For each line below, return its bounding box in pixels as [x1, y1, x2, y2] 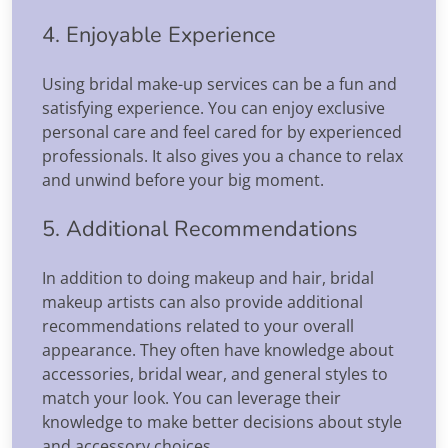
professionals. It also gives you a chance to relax [42, 144, 403, 167]
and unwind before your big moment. [42, 168, 324, 191]
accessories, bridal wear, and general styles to [42, 362, 388, 385]
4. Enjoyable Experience [42, 19, 276, 50]
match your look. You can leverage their [42, 386, 341, 409]
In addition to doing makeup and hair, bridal [42, 266, 374, 289]
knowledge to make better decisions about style [42, 410, 402, 433]
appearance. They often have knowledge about [42, 338, 394, 361]
